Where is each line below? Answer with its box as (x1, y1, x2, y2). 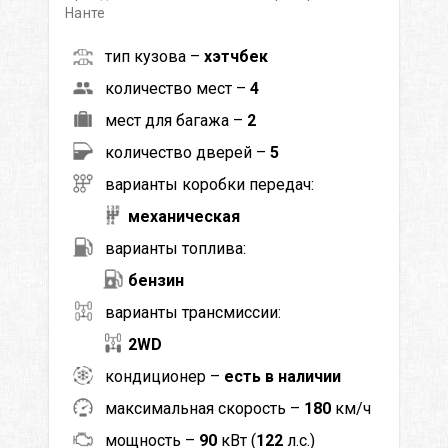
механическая (128, 206, 240, 226)
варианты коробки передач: (105, 174, 314, 194)
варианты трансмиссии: (105, 302, 281, 322)
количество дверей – (105, 142, 270, 162)
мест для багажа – (105, 110, 247, 130)
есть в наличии (224, 366, 341, 386)
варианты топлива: (105, 238, 246, 258)
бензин (128, 270, 184, 290)
